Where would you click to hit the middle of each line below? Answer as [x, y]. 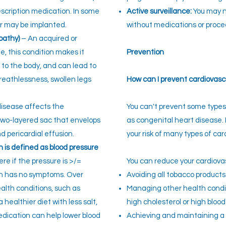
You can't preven [155, 107]
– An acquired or [49, 39]
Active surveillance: [160, 11]
